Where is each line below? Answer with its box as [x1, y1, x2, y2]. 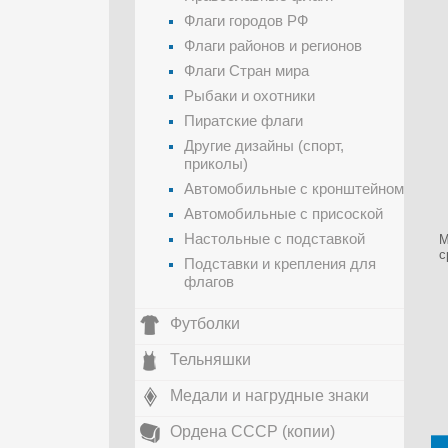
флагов [184, 273, 234, 290]
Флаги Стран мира [184, 62, 309, 79]
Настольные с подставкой [184, 230, 365, 247]
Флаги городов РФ [184, 12, 308, 29]
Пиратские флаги [184, 112, 303, 129]
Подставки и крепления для [184, 255, 376, 272]
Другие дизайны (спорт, [184, 137, 344, 154]
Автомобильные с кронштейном [184, 180, 404, 197]
